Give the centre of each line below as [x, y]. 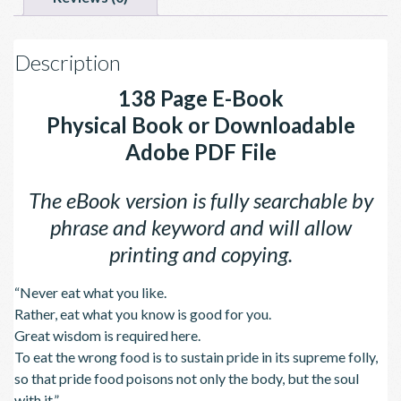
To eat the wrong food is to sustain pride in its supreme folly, [196, 356]
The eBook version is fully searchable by [200, 200]
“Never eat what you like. [90, 292]
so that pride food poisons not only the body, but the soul [187, 378]
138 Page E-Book [200, 98]
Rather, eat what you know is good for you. [143, 313]
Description [68, 62]
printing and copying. [200, 253]
